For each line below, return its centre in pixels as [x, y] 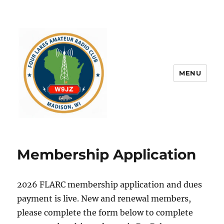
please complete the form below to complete [105, 212]
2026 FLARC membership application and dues [110, 184]
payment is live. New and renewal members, [104, 198]
